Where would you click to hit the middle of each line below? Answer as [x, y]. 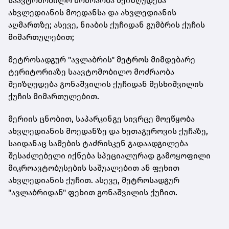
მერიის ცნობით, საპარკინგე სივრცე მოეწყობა [101, 119]
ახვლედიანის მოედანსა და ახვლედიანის [92, 12]
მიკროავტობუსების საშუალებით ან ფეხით [94, 168]
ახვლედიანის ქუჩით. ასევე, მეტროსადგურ [94, 180]
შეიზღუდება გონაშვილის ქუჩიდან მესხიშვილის [106, 84]
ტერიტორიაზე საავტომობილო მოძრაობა [91, 72]
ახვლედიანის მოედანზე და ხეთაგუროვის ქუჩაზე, [108, 131]
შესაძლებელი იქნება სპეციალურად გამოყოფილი [109, 155]
